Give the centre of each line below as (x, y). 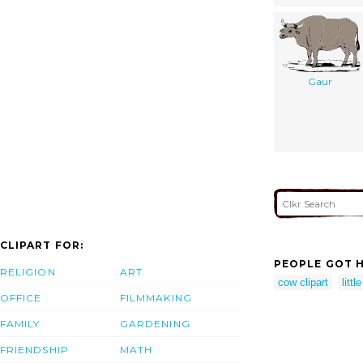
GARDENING (155, 324)
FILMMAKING (156, 298)
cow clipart (303, 282)
